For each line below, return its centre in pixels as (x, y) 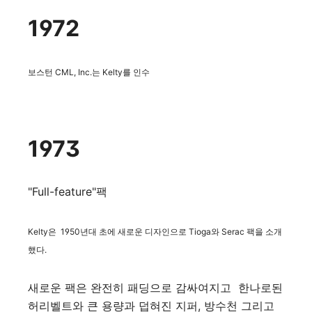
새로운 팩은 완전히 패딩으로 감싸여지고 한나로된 (155, 287)
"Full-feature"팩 (68, 191)
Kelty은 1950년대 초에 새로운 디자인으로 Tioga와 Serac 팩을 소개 (155, 231)
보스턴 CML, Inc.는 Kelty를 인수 (89, 72)
